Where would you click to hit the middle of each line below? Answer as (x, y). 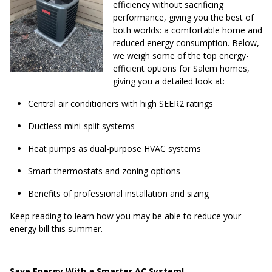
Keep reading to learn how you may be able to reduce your (125, 216)
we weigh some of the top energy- (181, 56)
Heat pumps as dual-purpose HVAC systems (114, 149)
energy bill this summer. (56, 229)
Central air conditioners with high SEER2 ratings (121, 104)
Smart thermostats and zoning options (104, 171)
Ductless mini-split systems (81, 126)
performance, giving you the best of (183, 18)
